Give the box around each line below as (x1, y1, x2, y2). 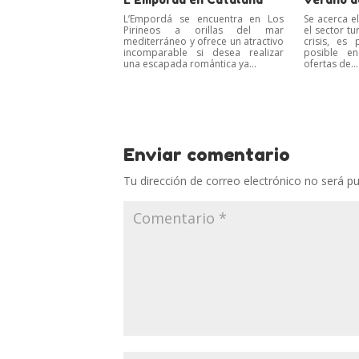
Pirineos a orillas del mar (123, 23, 284, 38)
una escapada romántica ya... (123, 57, 257, 71)
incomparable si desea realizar (123, 46, 284, 60)
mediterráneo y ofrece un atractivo (123, 34, 284, 49)
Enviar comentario (123, 144, 291, 166)
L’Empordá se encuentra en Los (123, 12, 284, 26)
